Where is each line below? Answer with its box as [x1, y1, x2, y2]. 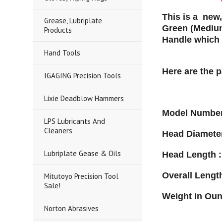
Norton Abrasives [44, 204, 99, 213]
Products [44, 25, 72, 35]
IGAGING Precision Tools [44, 71, 121, 80]
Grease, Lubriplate [44, 16, 103, 25]
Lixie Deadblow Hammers [44, 94, 124, 103]
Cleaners [44, 126, 73, 135]
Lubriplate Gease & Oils [44, 149, 121, 158]
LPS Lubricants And [44, 116, 106, 126]
